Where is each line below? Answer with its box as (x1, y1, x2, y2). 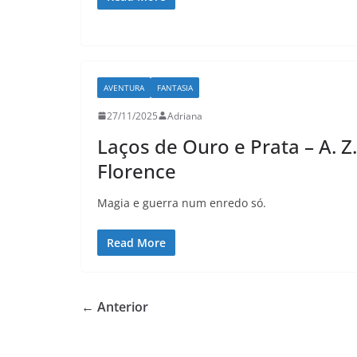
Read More (107, 234, 166, 250)
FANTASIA (157, 81, 193, 93)
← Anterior (81, 297, 148, 316)
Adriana (167, 108, 202, 123)
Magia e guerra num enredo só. (97, 194, 266, 210)
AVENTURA (104, 81, 144, 93)
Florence (97, 157, 176, 184)
